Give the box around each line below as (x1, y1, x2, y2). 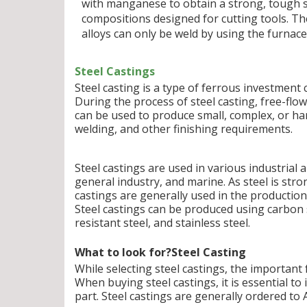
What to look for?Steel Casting (75, 245, 246, 260)
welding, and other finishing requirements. (75, 121, 293, 136)
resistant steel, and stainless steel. (75, 215, 250, 230)
